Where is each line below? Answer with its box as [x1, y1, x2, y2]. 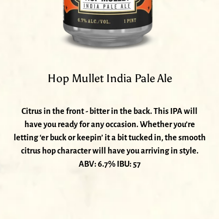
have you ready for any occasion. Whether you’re [24, 120, 195, 130]
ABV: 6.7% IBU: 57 [78, 160, 141, 169]
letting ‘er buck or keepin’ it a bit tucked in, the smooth [13, 133, 206, 143]
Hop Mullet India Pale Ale [47, 71, 172, 86]
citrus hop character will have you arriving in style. [21, 147, 198, 156]
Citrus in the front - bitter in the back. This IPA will [22, 107, 197, 116]
